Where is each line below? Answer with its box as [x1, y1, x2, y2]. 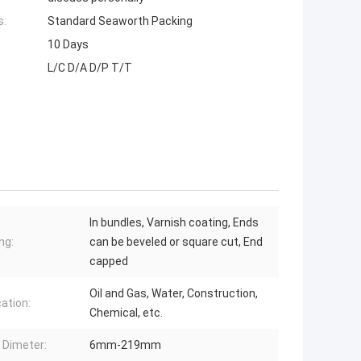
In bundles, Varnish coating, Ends [89, 216, 259, 230]
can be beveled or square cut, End [89, 235, 263, 249]
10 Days [48, 38, 89, 52]
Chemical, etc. [89, 306, 163, 320]
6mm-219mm [89, 338, 161, 352]
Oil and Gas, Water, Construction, [89, 287, 258, 301]
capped [89, 255, 128, 268]
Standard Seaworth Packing [48, 15, 193, 28]
